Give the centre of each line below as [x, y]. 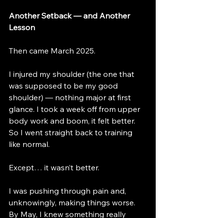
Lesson [22, 27]
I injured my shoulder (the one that [73, 74]
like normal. [29, 144]
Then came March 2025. [52, 51]
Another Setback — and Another [70, 16]
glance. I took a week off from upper [75, 109]
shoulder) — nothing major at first [71, 98]
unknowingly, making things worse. [73, 203]
